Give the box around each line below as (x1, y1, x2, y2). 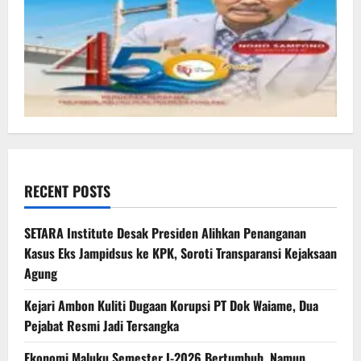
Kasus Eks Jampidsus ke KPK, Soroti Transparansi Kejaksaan (24, 243, 337, 263)
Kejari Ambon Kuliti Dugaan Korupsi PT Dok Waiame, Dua (24, 296, 318, 316)
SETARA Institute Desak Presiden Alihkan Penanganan (24, 223, 306, 243)
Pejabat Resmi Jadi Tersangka (24, 316, 179, 336)
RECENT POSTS (24, 180, 110, 202)
